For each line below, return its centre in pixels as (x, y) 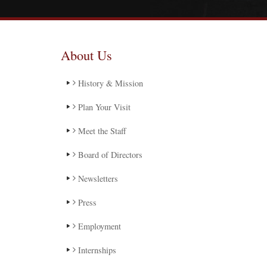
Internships (96, 250)
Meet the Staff (101, 131)
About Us (86, 55)
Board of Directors (109, 155)
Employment (98, 226)
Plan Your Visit (103, 107)
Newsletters (97, 178)
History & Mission (109, 83)
